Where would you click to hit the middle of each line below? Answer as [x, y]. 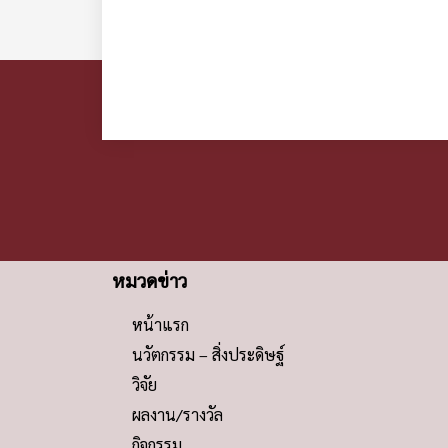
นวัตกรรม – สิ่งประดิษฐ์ [208, 354]
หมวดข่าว [149, 279]
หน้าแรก [160, 324]
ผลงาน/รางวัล [177, 414]
